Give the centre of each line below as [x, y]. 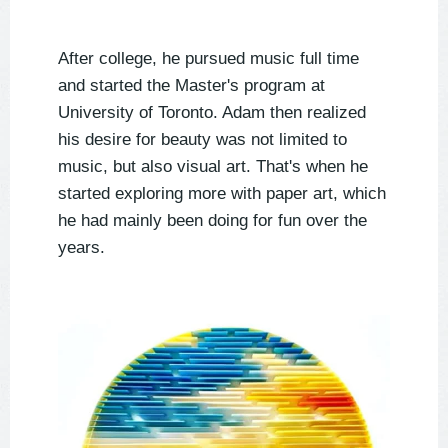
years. [81, 248]
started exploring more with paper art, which [222, 194]
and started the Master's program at [191, 86]
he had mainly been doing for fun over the [212, 221]
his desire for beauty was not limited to [202, 140]
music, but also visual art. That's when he [213, 167]
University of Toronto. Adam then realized [212, 113]
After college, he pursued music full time [208, 59]
